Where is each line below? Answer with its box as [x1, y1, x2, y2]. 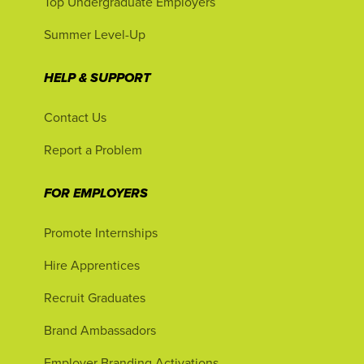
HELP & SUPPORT [44, 71, 150, 87]
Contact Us [44, 108, 106, 126]
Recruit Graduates [44, 288, 145, 306]
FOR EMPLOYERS [44, 186, 148, 202]
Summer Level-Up [44, 25, 145, 43]
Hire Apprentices [44, 256, 140, 274]
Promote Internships [44, 223, 158, 241]
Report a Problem [44, 141, 142, 158]
